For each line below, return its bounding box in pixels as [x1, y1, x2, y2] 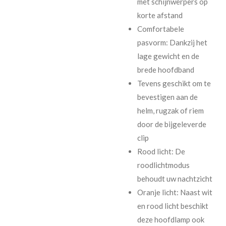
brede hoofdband [137, 65, 194, 74]
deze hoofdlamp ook [137, 214, 204, 224]
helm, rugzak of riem [137, 105, 204, 115]
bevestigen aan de [137, 92, 198, 101]
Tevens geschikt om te [137, 78, 211, 88]
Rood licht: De [137, 146, 185, 156]
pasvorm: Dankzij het [137, 37, 207, 47]
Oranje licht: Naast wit [137, 187, 212, 197]
